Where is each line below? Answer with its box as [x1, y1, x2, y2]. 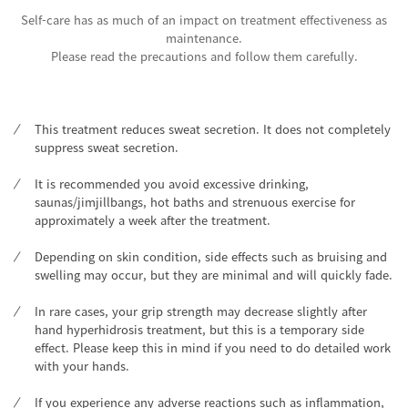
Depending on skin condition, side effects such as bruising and [35, 248, 387, 266]
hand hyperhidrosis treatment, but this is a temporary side [35, 321, 364, 339]
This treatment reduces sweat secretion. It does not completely [35, 120, 391, 138]
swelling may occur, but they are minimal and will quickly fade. [35, 266, 393, 284]
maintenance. [166, 29, 242, 47]
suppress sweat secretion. [35, 138, 178, 157]
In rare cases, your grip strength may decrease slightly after [35, 302, 367, 321]
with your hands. [35, 357, 129, 375]
